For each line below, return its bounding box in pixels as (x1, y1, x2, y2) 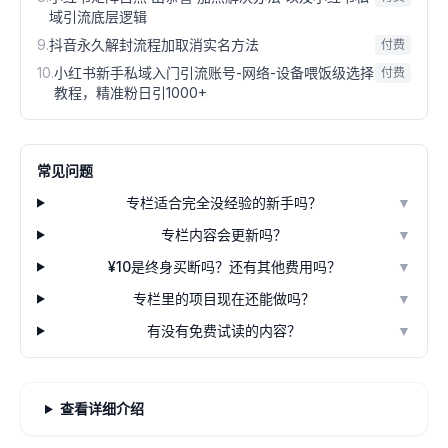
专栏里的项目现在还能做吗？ (133, 290, 316, 307)
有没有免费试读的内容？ (147, 322, 302, 339)
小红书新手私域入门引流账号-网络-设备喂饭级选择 (54, 64, 374, 81)
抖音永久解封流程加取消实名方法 (49, 36, 259, 53)
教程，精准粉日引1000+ (54, 84, 207, 101)
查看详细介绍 (59, 400, 144, 417)
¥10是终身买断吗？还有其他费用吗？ (107, 258, 341, 275)
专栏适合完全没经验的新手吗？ (126, 194, 323, 211)
